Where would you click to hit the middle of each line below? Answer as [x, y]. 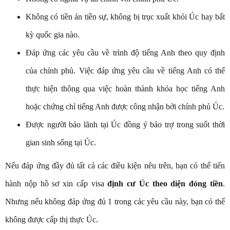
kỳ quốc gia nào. [53, 35]
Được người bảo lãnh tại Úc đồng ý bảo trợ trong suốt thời [125, 125]
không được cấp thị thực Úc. [52, 220]
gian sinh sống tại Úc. [61, 143]
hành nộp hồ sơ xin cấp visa [56, 184]
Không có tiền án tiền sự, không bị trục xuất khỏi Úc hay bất [125, 17]
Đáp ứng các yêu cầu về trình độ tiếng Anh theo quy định [125, 53]
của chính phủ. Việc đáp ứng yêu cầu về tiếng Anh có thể [125, 71]
